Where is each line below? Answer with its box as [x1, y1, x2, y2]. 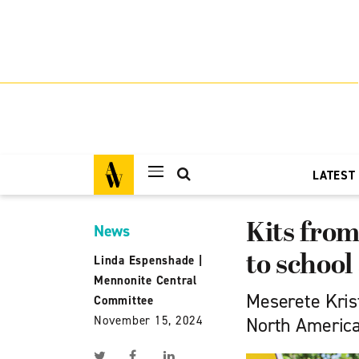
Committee [94, 292, 154, 309]
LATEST [313, 167, 356, 184]
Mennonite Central [94, 272, 197, 288]
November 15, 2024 [94, 313, 204, 329]
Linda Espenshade [94, 252, 195, 268]
